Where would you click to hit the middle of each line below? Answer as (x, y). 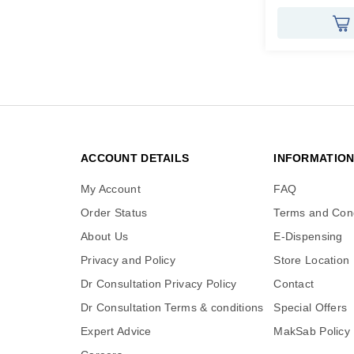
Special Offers (311, 307)
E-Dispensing (308, 236)
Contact (294, 284)
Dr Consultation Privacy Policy (159, 284)
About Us (105, 236)
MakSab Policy (312, 331)
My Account (111, 189)
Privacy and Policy (128, 260)
